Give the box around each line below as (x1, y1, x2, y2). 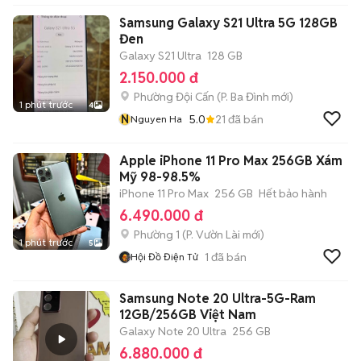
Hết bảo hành (259, 186, 327, 201)
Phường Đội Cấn (134, 89, 214, 104)
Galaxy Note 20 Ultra (119, 324, 226, 338)
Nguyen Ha (131, 113, 182, 125)
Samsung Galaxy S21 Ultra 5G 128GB (119, 15, 338, 31)
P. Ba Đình (221, 89, 269, 104)
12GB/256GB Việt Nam (119, 306, 256, 323)
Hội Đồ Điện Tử (131, 251, 198, 263)
